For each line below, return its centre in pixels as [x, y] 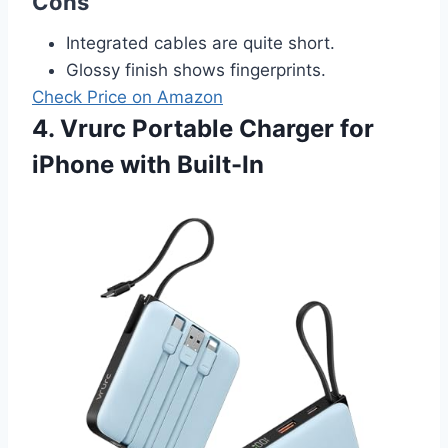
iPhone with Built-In [148, 164]
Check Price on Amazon [127, 96]
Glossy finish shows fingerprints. [196, 69]
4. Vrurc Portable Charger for [203, 128]
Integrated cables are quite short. [200, 42]
